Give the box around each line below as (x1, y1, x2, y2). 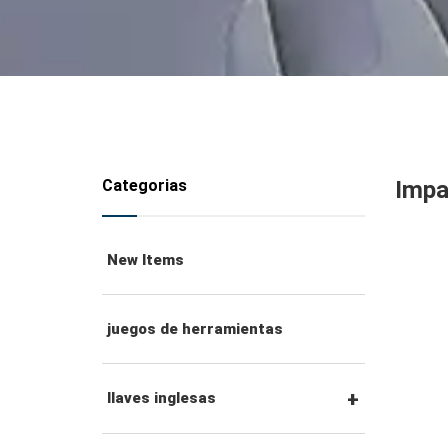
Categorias (102, 175, 187, 195)
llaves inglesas (107, 388, 216, 407)
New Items (107, 250, 184, 269)
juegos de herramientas (107, 319, 283, 338)
